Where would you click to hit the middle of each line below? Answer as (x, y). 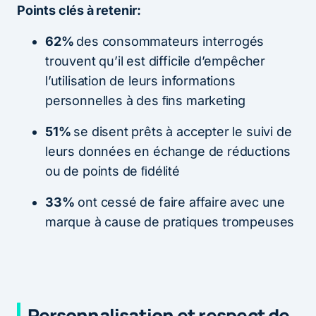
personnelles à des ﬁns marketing (146, 100)
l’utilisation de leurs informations (140, 80)
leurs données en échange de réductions (168, 151)
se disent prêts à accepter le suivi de (183, 131)
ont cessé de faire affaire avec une (180, 202)
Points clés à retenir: (79, 10)
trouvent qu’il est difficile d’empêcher (155, 61)
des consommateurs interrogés (170, 41)
